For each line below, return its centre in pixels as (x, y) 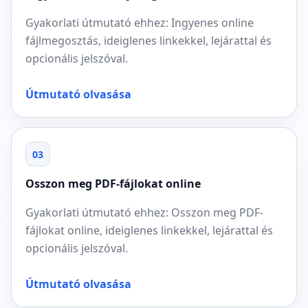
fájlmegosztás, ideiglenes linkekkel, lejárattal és (148, 41)
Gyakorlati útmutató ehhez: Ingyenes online (140, 23)
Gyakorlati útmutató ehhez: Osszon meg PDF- (144, 212)
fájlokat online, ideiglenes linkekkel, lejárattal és (149, 230)
